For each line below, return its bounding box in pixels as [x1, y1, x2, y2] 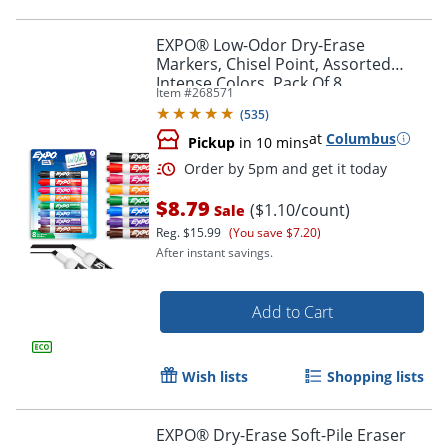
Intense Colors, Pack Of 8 [156, 71, 342, 94]
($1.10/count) [250, 198, 350, 221]
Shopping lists [327, 366, 424, 386]
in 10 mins [235, 132, 309, 152]
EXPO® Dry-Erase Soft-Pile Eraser [156, 423, 406, 446]
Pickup [188, 132, 235, 152]
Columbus [326, 128, 396, 148]
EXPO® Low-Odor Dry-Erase [156, 33, 365, 56]
